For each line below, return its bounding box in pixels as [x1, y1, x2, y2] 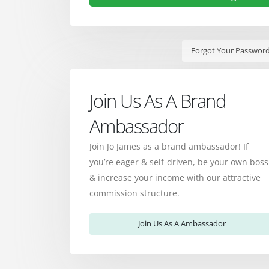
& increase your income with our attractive [89, 171, 261, 183]
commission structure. [89, 187, 180, 199]
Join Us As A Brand [89, 88, 226, 113]
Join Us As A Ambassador [138, 218, 226, 229]
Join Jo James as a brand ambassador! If [89, 140, 249, 152]
